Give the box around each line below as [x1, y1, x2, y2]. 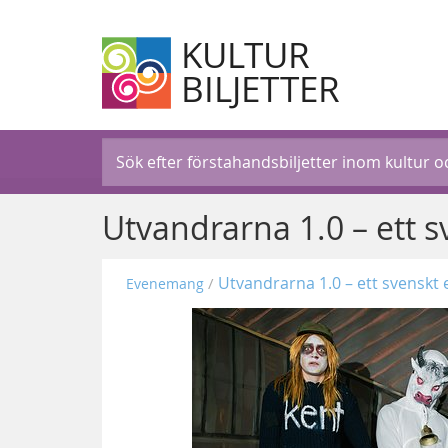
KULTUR [180, 31, 310, 79]
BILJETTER [180, 65, 340, 113]
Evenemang [126, 274, 204, 294]
